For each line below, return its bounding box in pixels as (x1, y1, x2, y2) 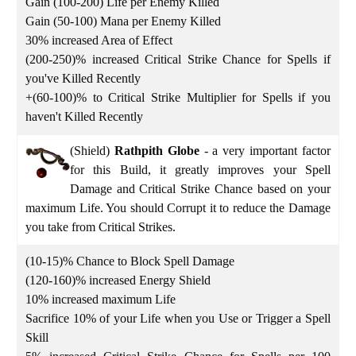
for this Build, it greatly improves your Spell (70, 162, 331, 176)
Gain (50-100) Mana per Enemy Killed (25, 14, 221, 28)
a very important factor (212, 143, 331, 157)
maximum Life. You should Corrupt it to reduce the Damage (25, 200, 331, 215)
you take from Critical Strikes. (25, 219, 179, 234)
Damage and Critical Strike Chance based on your (70, 181, 331, 195)
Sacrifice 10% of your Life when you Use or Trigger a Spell (25, 311, 331, 325)
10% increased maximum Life (25, 292, 176, 306)
